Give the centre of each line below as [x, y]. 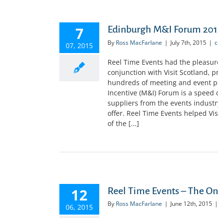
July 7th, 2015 [188, 42]
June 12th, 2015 [191, 204]
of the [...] [123, 123]
